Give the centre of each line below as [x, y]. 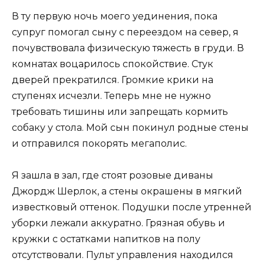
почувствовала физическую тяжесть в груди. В [128, 48]
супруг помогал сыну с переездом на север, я [125, 32]
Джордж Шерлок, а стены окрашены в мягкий [127, 192]
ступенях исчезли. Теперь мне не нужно [111, 95]
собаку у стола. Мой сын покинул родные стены [130, 127]
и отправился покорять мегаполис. [99, 143]
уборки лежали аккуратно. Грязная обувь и [118, 223]
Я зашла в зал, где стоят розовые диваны [113, 176]
